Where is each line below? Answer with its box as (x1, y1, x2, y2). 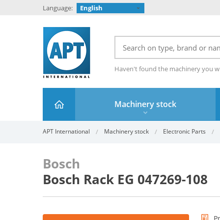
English (80, 3, 103, 12)
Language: (43, 3, 73, 12)
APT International (43, 127, 90, 136)
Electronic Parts (163, 127, 206, 136)
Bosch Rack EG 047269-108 (43, 170, 208, 188)
